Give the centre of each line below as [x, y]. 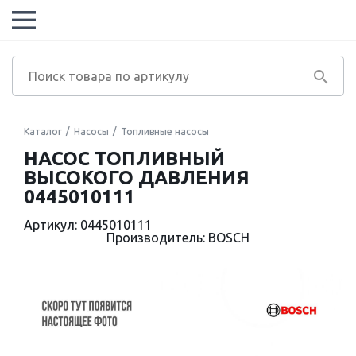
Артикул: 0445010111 [88, 225]
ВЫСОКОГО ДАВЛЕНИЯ [137, 178]
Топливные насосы [165, 132]
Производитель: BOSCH [178, 238]
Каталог [43, 132]
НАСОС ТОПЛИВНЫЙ [124, 159]
